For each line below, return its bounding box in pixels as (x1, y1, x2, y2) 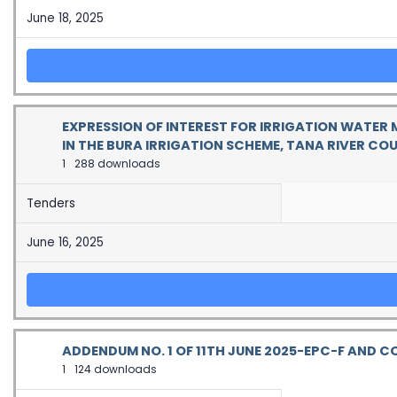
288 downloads (72, 156, 160, 171)
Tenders (27, 195, 75, 212)
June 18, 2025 (27, 10, 104, 27)
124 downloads (72, 362, 157, 377)
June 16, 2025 (27, 234, 104, 251)
